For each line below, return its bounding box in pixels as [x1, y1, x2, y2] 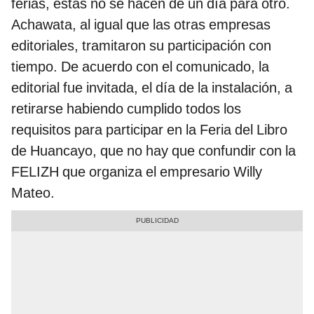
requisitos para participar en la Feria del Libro [11, 121, 287, 139]
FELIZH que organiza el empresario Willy [11, 163, 262, 181]
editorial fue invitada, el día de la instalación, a [11, 79, 292, 97]
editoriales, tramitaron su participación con [11, 37, 271, 55]
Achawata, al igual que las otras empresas [11, 16, 271, 34]
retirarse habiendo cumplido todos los [11, 100, 241, 118]
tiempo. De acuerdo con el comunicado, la [11, 58, 269, 76]
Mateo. [11, 184, 55, 202]
